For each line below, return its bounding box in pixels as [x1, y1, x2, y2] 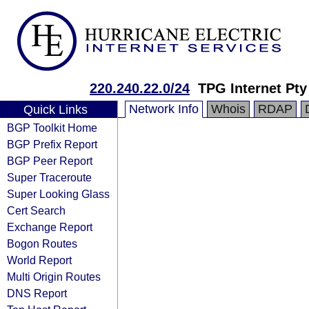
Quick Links [23, 103, 88, 117]
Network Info [129, 102, 199, 116]
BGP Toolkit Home [7, 121, 97, 134]
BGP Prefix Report [7, 138, 97, 150]
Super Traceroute [7, 171, 92, 183]
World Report [7, 254, 72, 266]
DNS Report [7, 287, 67, 299]
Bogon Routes [7, 237, 77, 250]
